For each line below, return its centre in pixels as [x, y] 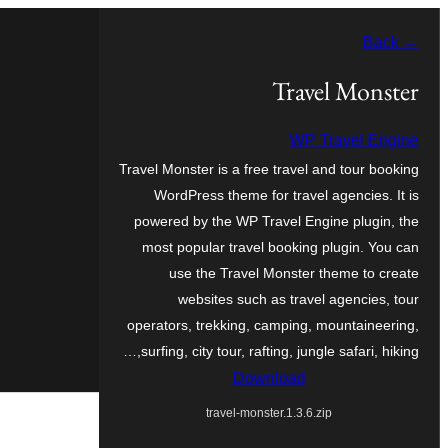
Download [269, 378]
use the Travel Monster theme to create [294, 272]
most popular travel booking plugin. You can [280, 246]
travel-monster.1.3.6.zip [269, 412]
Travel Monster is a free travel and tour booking [269, 168]
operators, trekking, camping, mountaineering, [273, 324]
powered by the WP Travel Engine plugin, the [276, 220]
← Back [409, 42]
